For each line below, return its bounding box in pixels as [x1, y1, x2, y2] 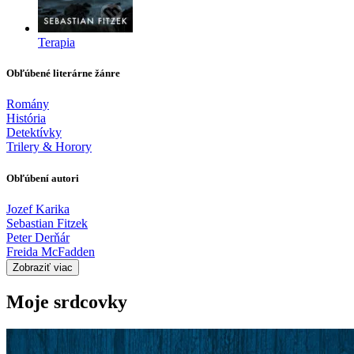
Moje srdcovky [6, 291, 127, 312]
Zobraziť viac [13, 261, 73, 273]
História [6, 111, 46, 126]
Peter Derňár [6, 230, 70, 244]
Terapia [38, 36, 75, 50]
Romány [6, 97, 49, 111]
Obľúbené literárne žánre [6, 67, 120, 80]
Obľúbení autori [6, 171, 79, 184]
